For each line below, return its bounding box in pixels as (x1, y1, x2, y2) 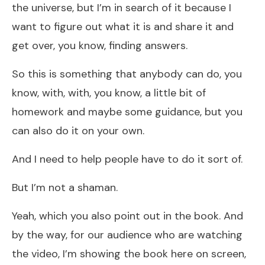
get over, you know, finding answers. (12, 38, 188, 53)
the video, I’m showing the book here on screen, (12, 246, 246, 261)
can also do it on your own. (12, 123, 144, 138)
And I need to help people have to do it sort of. (12, 151, 243, 166)
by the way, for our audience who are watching (12, 227, 243, 242)
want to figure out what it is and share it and (12, 19, 234, 34)
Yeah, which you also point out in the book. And (12, 208, 243, 223)
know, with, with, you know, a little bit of (12, 85, 206, 100)
